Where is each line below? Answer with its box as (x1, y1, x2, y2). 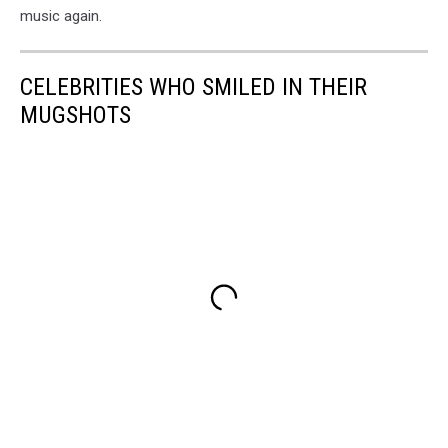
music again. (20, 6, 102, 25)
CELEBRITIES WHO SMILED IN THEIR (20, 72, 367, 101)
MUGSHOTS (20, 100, 131, 129)
